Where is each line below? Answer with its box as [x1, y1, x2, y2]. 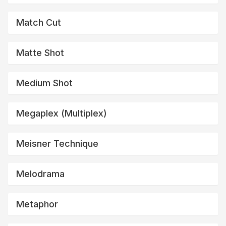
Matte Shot [16, 47, 64, 58]
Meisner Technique [16, 138, 98, 149]
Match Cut [16, 17, 61, 28]
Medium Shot [16, 77, 73, 88]
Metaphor [16, 198, 58, 209]
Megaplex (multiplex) [16, 107, 107, 119]
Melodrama [16, 168, 65, 179]
